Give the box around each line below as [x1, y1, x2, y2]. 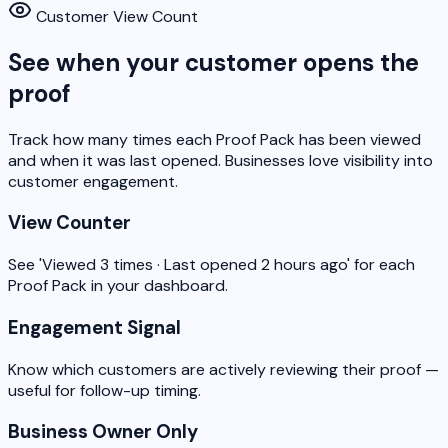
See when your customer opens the [8, 46, 419, 78]
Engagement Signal [8, 314, 181, 340]
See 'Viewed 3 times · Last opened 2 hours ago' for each [8, 254, 415, 276]
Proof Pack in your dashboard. [8, 275, 228, 297]
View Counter [8, 210, 131, 236]
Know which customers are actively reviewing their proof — [8, 358, 439, 380]
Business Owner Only [8, 419, 198, 445]
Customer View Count [36, 5, 198, 27]
